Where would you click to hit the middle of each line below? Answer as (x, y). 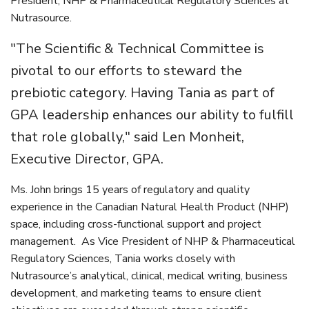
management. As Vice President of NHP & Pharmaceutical (153, 242)
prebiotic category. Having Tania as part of (142, 93)
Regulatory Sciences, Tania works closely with (123, 259)
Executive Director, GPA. (89, 159)
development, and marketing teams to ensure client (136, 293)
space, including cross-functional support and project (136, 225)
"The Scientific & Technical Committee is (137, 49)
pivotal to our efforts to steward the (126, 71)
